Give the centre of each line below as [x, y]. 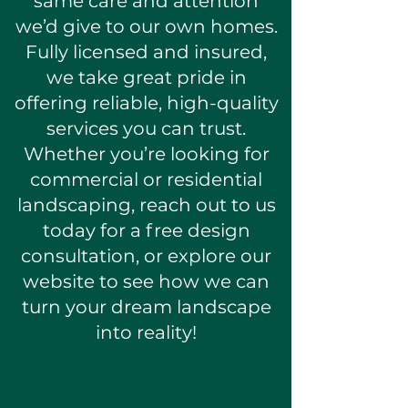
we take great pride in [146, 77]
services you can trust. [146, 128]
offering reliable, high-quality [146, 103]
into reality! [146, 332]
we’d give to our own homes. [146, 26]
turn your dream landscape [146, 307]
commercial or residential [146, 179]
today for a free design [146, 230]
